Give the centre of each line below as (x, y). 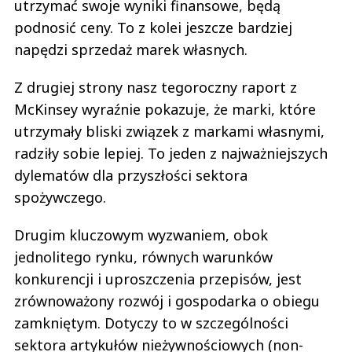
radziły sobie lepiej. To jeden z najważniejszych (171, 153)
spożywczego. (62, 197)
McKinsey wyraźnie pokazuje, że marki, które (165, 109)
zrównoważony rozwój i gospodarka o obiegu (167, 301)
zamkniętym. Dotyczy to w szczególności (151, 323)
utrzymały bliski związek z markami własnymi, (169, 131)
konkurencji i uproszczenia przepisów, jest (158, 279)
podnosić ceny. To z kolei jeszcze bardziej (153, 27)
